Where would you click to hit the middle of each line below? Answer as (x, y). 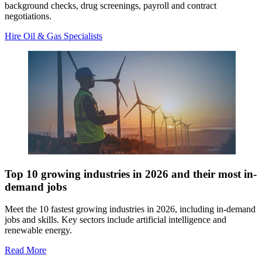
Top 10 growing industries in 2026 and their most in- (131, 174)
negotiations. (28, 16)
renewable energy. (38, 230)
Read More (25, 250)
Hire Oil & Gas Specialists (54, 36)
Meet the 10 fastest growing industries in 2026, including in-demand (130, 209)
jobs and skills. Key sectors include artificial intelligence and (116, 220)
